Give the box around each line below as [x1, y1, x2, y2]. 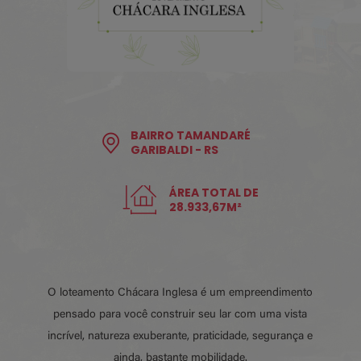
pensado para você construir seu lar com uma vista [53, 309, 308, 322]
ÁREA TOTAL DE [169, 185, 259, 201]
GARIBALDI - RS [131, 142, 218, 159]
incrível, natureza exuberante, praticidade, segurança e [48, 331, 313, 343]
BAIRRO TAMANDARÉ [131, 127, 251, 144]
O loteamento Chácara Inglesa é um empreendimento [48, 288, 313, 300]
